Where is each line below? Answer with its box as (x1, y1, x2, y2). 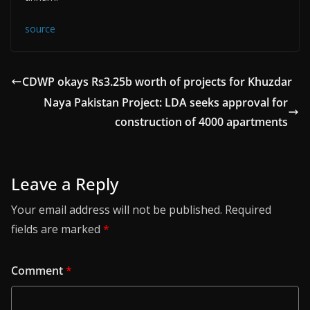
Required (225, 202, 271, 217)
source (25, 22, 55, 35)
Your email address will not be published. (11, 202, 222, 217)
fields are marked (11, 221, 103, 237)
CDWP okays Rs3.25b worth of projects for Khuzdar (22, 74, 292, 89)
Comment (11, 263, 66, 278)
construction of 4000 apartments (115, 114, 288, 129)
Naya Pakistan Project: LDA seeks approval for (44, 95, 288, 110)
